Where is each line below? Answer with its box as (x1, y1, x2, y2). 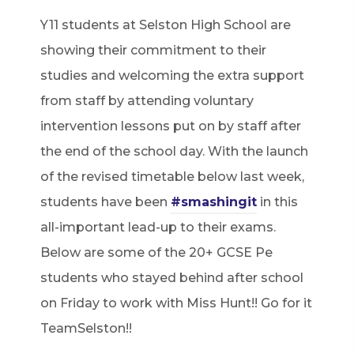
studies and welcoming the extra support (40, 67, 304, 83)
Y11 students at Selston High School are (40, 17, 291, 32)
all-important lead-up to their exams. (40, 219, 276, 235)
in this (256, 194, 298, 209)
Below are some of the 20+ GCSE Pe (40, 244, 273, 260)
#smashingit (170, 194, 257, 209)
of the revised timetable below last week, (40, 168, 304, 184)
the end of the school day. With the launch (40, 143, 308, 159)
